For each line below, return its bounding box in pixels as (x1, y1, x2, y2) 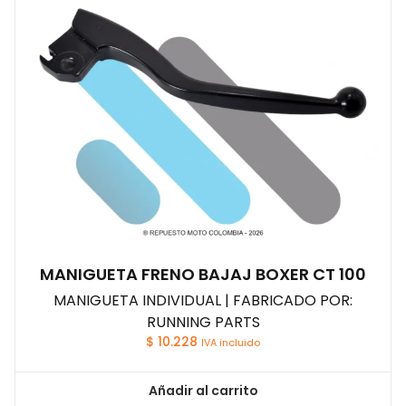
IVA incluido (201, 334, 260, 350)
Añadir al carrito (148, 381, 258, 400)
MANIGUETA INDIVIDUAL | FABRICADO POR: (53, 289, 353, 311)
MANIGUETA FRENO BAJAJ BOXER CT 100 (40, 262, 366, 285)
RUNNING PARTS (146, 311, 260, 333)
